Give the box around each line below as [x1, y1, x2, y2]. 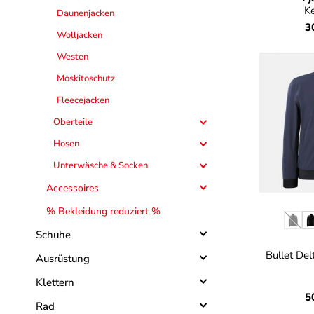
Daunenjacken [57, 7, 114, 20]
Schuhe [36, 228, 71, 242]
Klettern [36, 275, 74, 289]
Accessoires [46, 182, 99, 195]
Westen [57, 50, 88, 63]
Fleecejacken [57, 94, 109, 107]
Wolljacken [57, 29, 102, 41]
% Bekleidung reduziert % [46, 205, 161, 218]
